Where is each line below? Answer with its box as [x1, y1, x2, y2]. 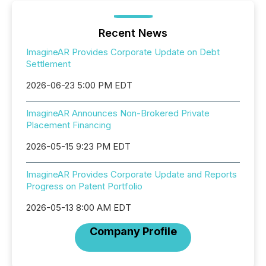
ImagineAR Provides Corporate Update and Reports [26, 169, 237, 180]
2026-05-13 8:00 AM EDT [26, 202, 131, 213]
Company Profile [89, 225, 177, 237]
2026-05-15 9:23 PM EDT [26, 141, 131, 152]
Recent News [99, 27, 167, 39]
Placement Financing [26, 119, 111, 131]
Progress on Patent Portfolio [26, 180, 142, 192]
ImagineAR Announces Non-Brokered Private [26, 107, 210, 119]
